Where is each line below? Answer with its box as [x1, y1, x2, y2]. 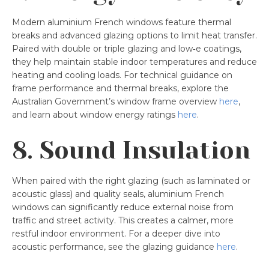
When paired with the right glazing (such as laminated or [12, 175, 250, 186]
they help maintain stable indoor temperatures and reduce [12, 56, 257, 67]
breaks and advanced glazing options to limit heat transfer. [12, 29, 257, 41]
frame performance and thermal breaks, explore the [12, 82, 229, 94]
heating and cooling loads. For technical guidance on [12, 69, 232, 80]
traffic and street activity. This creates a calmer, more [12, 214, 234, 226]
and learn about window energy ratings [12, 109, 178, 120]
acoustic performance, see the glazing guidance [12, 241, 217, 252]
